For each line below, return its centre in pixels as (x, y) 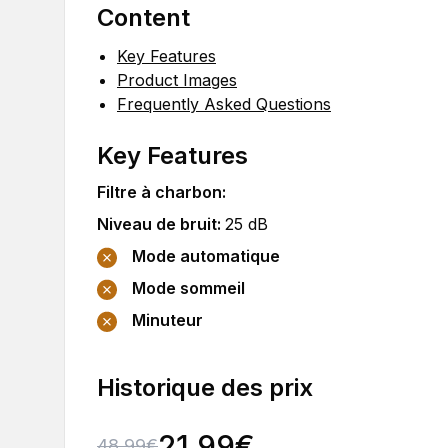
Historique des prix (205, 388)
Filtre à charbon (159, 192)
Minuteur (167, 320)
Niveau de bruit (157, 224)
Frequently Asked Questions (224, 104)
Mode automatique (206, 256)
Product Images (177, 80)
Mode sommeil (188, 288)
